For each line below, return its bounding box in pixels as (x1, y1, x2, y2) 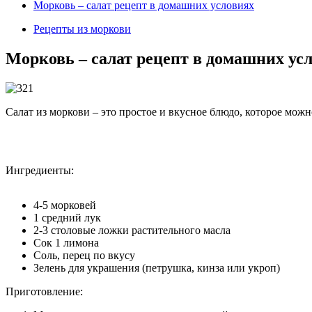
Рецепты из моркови (33, 23, 131, 35)
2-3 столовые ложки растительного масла (33, 224, 231, 236)
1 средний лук (33, 211, 101, 224)
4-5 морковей (33, 198, 96, 211)
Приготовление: (6, 285, 83, 297)
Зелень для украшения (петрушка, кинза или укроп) (33, 261, 280, 274)
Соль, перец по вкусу (33, 249, 135, 261)
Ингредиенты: (6, 164, 74, 176)
